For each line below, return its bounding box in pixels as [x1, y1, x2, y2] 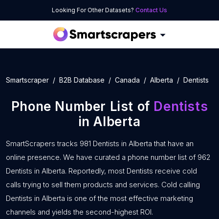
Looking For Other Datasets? [52, 6, 135, 14]
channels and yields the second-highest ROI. [6, 207, 153, 217]
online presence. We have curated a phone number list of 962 [6, 153, 211, 162]
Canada [115, 76, 140, 84]
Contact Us [135, 6, 167, 14]
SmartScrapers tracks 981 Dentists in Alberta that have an [6, 139, 194, 148]
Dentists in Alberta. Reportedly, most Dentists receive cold [6, 166, 197, 175]
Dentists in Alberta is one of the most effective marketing [6, 194, 193, 203]
